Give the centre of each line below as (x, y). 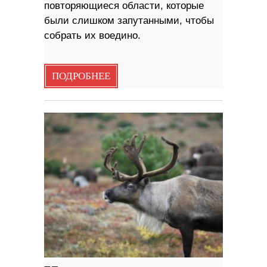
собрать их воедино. (92, 36)
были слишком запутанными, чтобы (129, 21)
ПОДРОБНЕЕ (81, 77)
